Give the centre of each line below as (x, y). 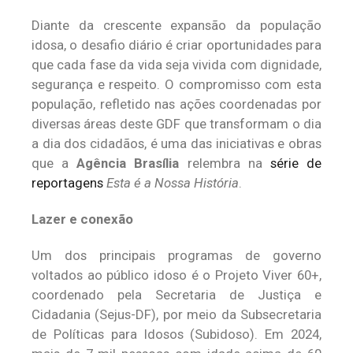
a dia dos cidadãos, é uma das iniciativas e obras (176, 143)
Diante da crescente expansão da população (176, 25)
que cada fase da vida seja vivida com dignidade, (176, 65)
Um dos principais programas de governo (176, 255)
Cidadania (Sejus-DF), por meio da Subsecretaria (176, 314)
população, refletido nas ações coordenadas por (176, 104)
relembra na (225, 163)
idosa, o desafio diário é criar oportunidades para (176, 45)
